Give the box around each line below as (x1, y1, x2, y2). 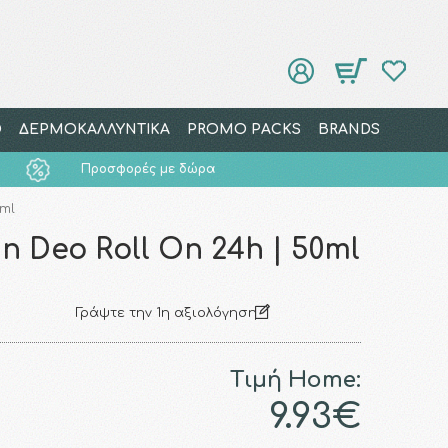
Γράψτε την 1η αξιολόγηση (75, 305, 261, 320)
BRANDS (317, 122, 380, 137)
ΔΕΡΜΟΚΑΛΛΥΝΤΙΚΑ (18, 122, 170, 137)
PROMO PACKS (186, 122, 301, 137)
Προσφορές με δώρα (81, 162, 216, 176)
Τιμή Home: (229, 368, 361, 392)
